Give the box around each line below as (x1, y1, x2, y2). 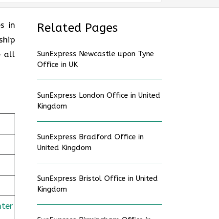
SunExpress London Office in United (37, 91, 160, 100)
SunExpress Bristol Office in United (37, 174, 158, 183)
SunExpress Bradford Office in (37, 132, 144, 141)
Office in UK (37, 60, 78, 69)
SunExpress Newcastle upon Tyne (37, 49, 154, 58)
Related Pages (37, 21, 118, 35)
